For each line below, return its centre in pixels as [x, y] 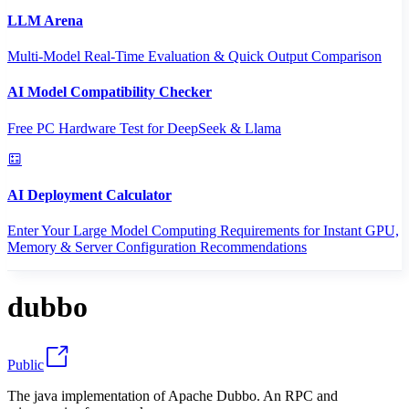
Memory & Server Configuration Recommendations [157, 247]
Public [26, 364]
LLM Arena [45, 20]
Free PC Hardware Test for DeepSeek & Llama [144, 128]
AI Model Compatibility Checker [110, 92]
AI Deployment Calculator [89, 194]
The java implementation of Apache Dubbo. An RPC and [173, 395]
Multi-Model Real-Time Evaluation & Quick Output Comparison [194, 56]
